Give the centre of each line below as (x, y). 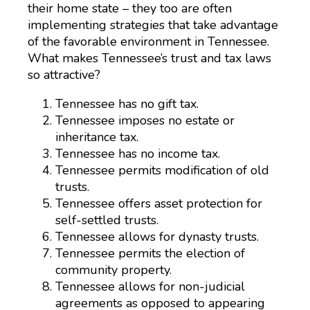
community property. (113, 270)
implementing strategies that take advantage (153, 25)
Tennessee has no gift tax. (127, 104)
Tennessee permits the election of (150, 253)
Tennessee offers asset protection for (159, 203)
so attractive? (64, 75)
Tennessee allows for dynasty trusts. (157, 237)
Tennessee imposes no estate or (145, 120)
